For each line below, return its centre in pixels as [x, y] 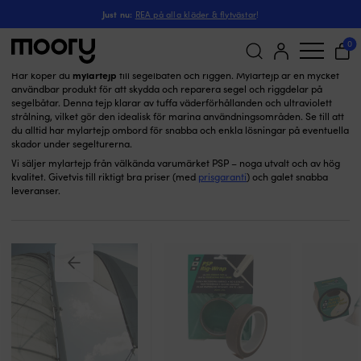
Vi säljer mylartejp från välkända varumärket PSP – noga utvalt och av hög [176, 163]
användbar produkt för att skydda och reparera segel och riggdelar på [167, 89]
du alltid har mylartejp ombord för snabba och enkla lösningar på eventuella [180, 130]
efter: [26, 108]
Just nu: [117, 14]
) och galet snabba [287, 176]
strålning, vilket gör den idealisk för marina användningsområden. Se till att [178, 116]
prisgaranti [222, 176]
